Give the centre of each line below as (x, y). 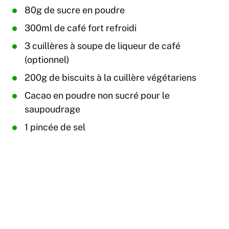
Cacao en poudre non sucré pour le (97, 96)
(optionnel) (47, 60)
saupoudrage (52, 109)
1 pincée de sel (55, 127)
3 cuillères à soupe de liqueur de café (102, 46)
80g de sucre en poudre (75, 10)
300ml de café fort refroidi (81, 28)
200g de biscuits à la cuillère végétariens (110, 78)
